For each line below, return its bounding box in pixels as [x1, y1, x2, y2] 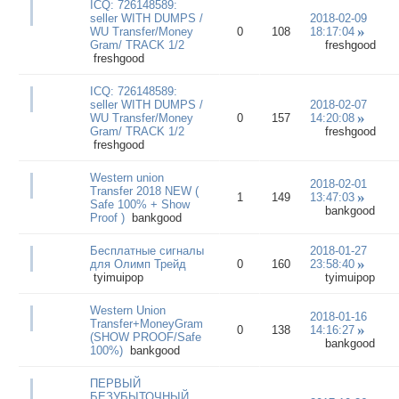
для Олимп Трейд [89, 256, 186, 271]
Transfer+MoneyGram [89, 316, 203, 330]
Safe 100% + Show [89, 197, 190, 211]
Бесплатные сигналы [89, 243, 204, 257]
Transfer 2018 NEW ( [89, 183, 199, 198]
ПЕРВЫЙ [89, 376, 141, 390]
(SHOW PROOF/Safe [89, 330, 201, 344]
